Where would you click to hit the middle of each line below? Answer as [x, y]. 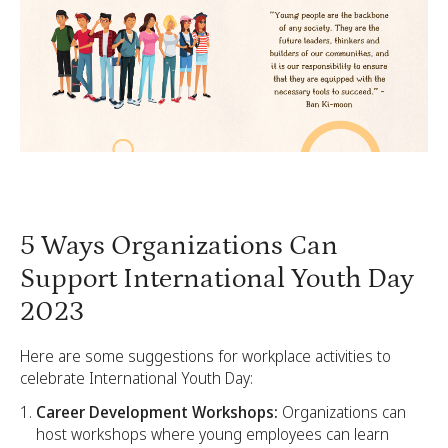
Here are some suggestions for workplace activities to [205, 356]
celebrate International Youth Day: [136, 378]
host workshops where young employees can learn [212, 434]
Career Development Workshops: [157, 412]
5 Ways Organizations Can [179, 246]
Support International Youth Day [217, 279]
